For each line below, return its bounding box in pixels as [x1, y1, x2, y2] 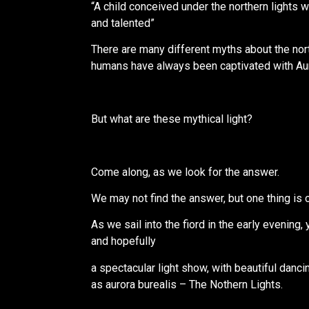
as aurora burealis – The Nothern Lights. [91, 277, 283, 291]
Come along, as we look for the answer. [91, 165, 285, 179]
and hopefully [91, 235, 156, 248]
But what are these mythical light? [91, 112, 252, 126]
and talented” [91, 16, 154, 30]
